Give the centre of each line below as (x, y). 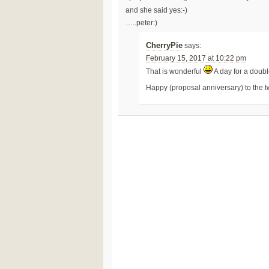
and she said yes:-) (156, 10)
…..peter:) (141, 23)
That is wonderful (175, 71)
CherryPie (165, 45)
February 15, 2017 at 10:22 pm (196, 58)
